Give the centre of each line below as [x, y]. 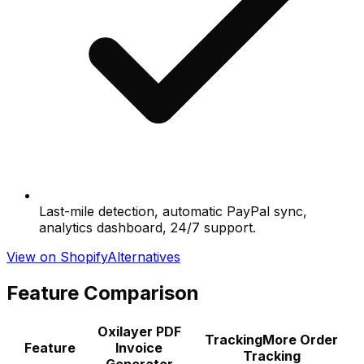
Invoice [139, 347]
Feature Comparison [103, 292]
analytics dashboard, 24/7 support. [147, 227]
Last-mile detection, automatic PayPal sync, [173, 211]
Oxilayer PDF [139, 331]
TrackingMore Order [271, 339]
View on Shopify [57, 256]
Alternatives [144, 256]
